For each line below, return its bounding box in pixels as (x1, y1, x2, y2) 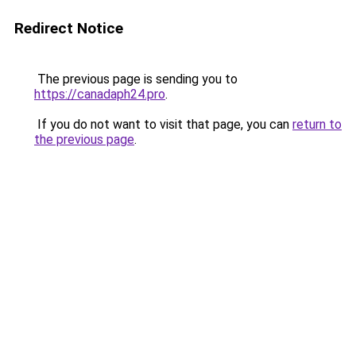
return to (292, 117, 342, 132)
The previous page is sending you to (34, 72, 238, 87)
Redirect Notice (14, 19, 123, 37)
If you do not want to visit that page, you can (34, 117, 292, 132)
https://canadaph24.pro (34, 87, 165, 102)
